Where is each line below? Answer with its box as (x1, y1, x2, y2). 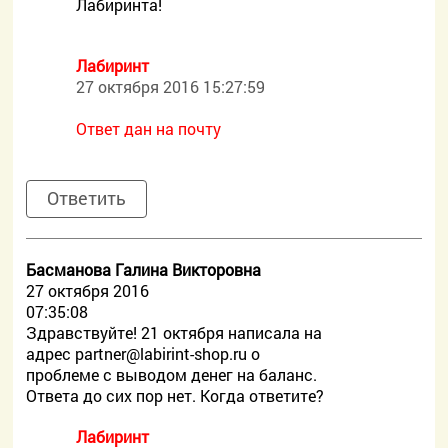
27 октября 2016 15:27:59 (76, 76, 266, 97)
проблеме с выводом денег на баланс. (26, 364, 318, 385)
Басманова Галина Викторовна (26, 259, 262, 280)
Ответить (47, 186, 127, 210)
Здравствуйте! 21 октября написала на (26, 322, 323, 343)
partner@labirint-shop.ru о (75, 343, 261, 364)
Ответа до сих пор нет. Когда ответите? (26, 385, 325, 406)
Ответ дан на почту (76, 118, 222, 139)
